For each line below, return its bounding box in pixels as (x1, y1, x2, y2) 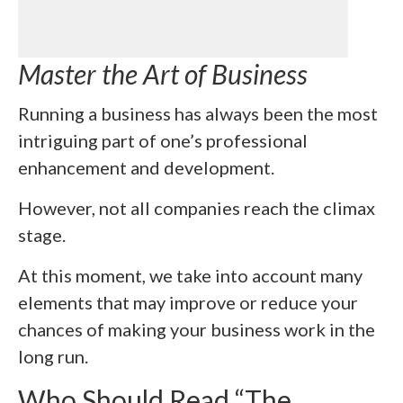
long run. (18, 345, 88, 368)
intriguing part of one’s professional (18, 130, 308, 152)
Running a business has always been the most (18, 103, 378, 125)
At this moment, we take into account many (18, 264, 363, 287)
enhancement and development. (18, 157, 274, 179)
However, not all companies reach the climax (18, 197, 375, 219)
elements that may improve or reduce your (18, 291, 358, 314)
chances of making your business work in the (18, 318, 375, 341)
